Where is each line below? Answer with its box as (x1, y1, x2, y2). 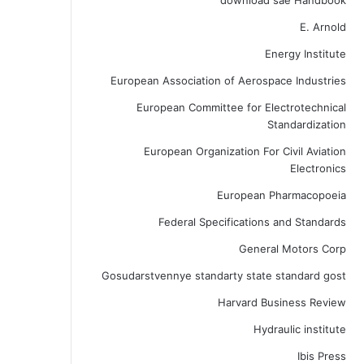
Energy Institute (264, 47, 346, 60)
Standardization (266, 118, 346, 131)
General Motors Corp (238, 242, 346, 255)
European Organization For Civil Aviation (143, 145, 346, 158)
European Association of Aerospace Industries (110, 74, 346, 87)
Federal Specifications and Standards (158, 215, 346, 228)
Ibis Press (297, 349, 346, 362)
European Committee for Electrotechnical (136, 101, 346, 114)
